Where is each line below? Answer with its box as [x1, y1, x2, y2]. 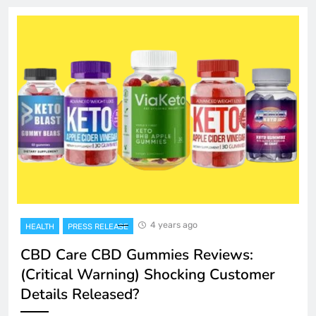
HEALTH [25, 221, 54, 231]
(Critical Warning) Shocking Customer [20, 264, 275, 284]
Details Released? [20, 284, 139, 304]
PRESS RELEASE [68, 221, 128, 231]
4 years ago [150, 219, 197, 230]
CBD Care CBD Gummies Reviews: [20, 244, 253, 265]
